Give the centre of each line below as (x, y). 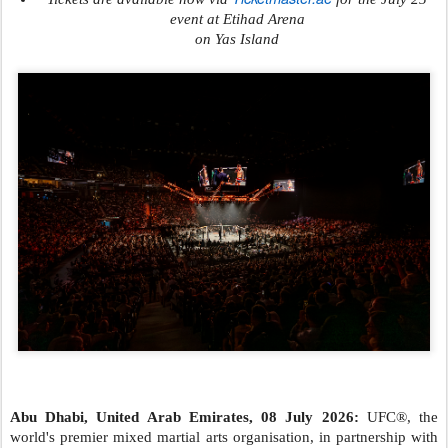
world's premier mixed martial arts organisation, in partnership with (224, 437)
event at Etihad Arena (237, 18)
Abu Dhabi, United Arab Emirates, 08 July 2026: (184, 417)
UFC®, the (398, 417)
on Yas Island (237, 38)
